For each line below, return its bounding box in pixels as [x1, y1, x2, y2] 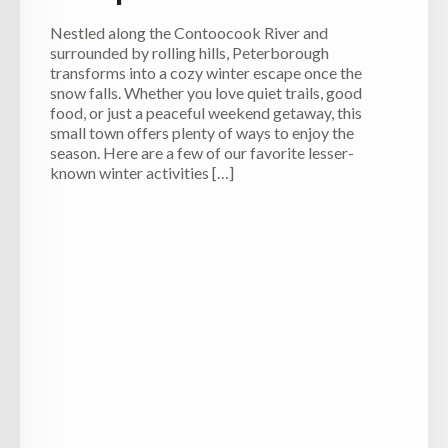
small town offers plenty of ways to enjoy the [50, 122, 354, 142]
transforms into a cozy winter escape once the [50, 62, 362, 82]
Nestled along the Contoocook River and [50, 22, 328, 42]
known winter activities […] [50, 162, 234, 182]
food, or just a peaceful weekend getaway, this [50, 102, 362, 122]
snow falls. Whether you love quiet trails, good [50, 82, 362, 102]
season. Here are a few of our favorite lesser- [50, 142, 354, 162]
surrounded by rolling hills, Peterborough [50, 42, 329, 62]
